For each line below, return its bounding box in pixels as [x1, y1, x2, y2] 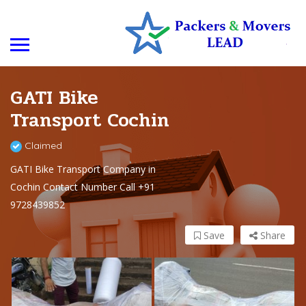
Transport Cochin [10, 105, 169, 136]
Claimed [22, 139, 62, 152]
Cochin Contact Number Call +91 [10, 180, 155, 194]
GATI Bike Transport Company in [10, 163, 156, 176]
